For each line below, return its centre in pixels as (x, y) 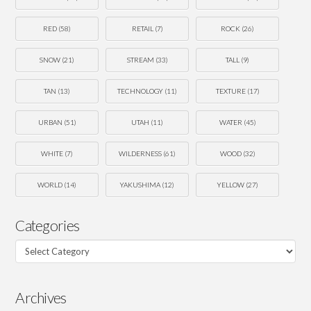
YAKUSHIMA (141, 184)
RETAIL (142, 28)
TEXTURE (230, 91)
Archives (41, 297)
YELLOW (230, 184)
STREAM (140, 59)
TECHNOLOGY (141, 91)
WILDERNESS (141, 153)
